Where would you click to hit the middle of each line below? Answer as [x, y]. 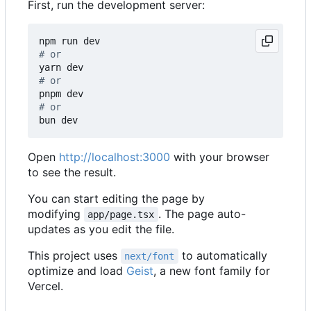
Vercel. [45, 286]
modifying [56, 214]
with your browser [220, 157]
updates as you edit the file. [101, 229]
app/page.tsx [121, 215]
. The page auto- [202, 214]
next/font [150, 257]
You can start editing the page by [116, 199]
